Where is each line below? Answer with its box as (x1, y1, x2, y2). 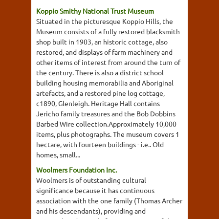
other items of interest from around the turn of (36, 58, 180, 66)
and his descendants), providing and (36, 206, 146, 215)
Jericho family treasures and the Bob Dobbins (36, 109, 175, 118)
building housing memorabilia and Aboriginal (36, 78, 174, 87)
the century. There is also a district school (36, 68, 164, 77)
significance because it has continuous (36, 186, 154, 195)
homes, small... (36, 150, 80, 159)
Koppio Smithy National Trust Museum (36, 6, 154, 15)
